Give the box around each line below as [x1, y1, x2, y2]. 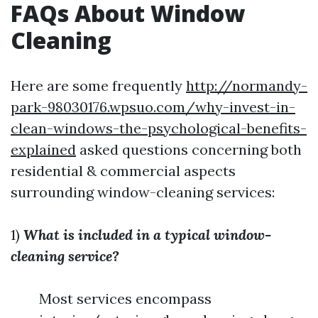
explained [11, 141, 76, 158]
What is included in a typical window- [23, 226, 271, 243]
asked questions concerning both [76, 141, 302, 158]
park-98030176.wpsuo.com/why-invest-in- [11, 98, 295, 116]
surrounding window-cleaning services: [11, 183, 275, 201]
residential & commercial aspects [11, 162, 236, 180]
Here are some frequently [11, 77, 186, 94]
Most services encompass [39, 290, 212, 307]
